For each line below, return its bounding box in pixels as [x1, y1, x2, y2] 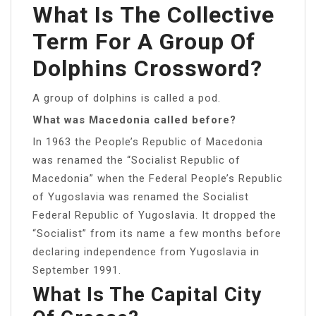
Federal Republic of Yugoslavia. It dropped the [32, 208, 276, 221]
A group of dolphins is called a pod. [32, 91, 221, 104]
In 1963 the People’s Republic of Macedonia [32, 135, 263, 148]
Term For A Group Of [32, 28, 255, 55]
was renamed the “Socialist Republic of [32, 153, 241, 166]
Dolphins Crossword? [32, 54, 262, 82]
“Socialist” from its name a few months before [32, 226, 281, 240]
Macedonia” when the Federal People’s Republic [32, 171, 283, 185]
